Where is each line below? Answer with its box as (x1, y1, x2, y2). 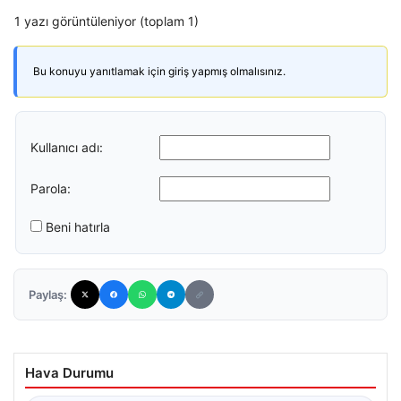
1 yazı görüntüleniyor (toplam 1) (14, 13, 199, 29)
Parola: (30, 180, 71, 196)
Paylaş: (29, 287, 67, 302)
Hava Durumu (25, 364, 114, 381)
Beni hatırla (46, 219, 110, 235)
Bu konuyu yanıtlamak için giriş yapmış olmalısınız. (33, 64, 286, 78)
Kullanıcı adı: (30, 139, 103, 155)
